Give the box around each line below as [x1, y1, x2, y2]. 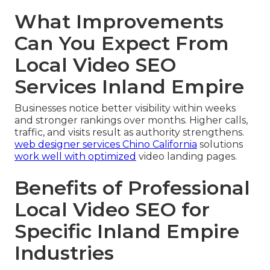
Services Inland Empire [14, 75, 244, 99]
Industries [14, 241, 114, 265]
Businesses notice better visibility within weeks [14, 102, 236, 115]
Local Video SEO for [14, 198, 210, 222]
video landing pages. [136, 151, 237, 163]
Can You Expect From [14, 31, 229, 55]
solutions [197, 139, 243, 151]
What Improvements [14, 10, 224, 34]
